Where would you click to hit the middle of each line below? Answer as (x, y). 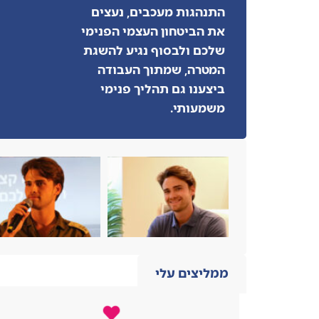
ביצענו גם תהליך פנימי (163, 88)
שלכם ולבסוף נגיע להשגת (154, 49)
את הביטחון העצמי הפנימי (153, 30)
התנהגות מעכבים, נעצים (158, 11)
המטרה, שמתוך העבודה (161, 69)
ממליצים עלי (192, 273)
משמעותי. (198, 107)
